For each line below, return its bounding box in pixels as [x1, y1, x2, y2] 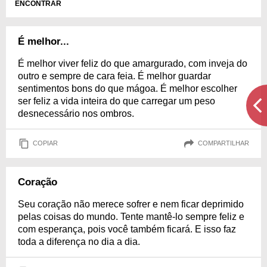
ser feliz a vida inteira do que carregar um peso [18, 95, 215, 106]
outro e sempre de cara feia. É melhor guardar [18, 70, 211, 81]
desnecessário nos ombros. [18, 108, 134, 119]
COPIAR [33, 139, 58, 147]
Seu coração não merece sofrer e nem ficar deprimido [18, 198, 244, 209]
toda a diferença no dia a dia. [18, 236, 140, 247]
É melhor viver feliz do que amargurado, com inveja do [18, 58, 247, 69]
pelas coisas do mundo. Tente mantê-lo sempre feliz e [18, 211, 244, 222]
